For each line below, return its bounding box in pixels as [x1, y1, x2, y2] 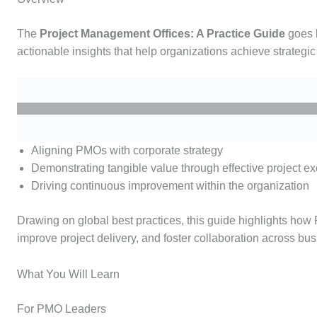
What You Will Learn [17, 267, 120, 280]
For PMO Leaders [17, 302, 106, 315]
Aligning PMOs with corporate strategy [31, 144, 223, 157]
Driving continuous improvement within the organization [31, 180, 309, 192]
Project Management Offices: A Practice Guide [40, 27, 285, 40]
